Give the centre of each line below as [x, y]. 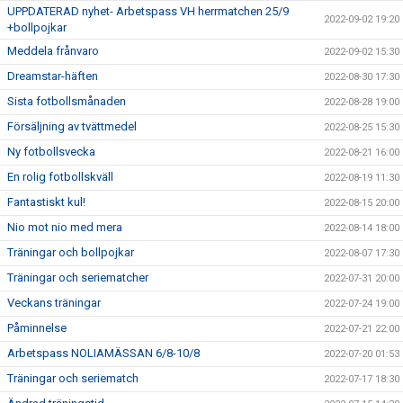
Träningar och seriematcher [78, 278]
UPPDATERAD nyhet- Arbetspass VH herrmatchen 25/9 [148, 11]
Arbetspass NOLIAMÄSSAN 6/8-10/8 [103, 353]
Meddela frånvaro [53, 51]
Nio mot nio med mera [65, 227]
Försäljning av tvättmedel [72, 126]
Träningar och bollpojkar [71, 252]
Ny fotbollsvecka [51, 152]
